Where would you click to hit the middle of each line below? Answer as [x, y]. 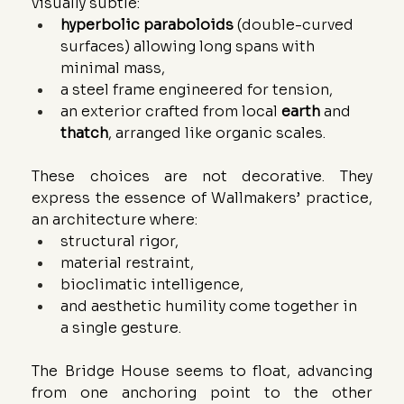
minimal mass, [113, 68]
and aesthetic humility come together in [211, 306]
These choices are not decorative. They [202, 176]
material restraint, [128, 262]
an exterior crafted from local [171, 111]
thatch [85, 133]
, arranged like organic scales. [217, 133]
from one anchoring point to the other [202, 392]
